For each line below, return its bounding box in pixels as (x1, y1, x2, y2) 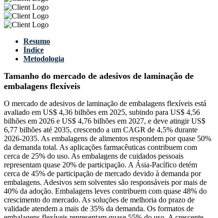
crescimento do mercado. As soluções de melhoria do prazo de (4, 196, 195, 204)
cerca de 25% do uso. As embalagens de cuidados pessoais (4, 152, 183, 161)
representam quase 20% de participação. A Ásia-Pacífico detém (4, 161, 197, 169)
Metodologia (23, 54, 64, 63)
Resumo (23, 37, 50, 46)
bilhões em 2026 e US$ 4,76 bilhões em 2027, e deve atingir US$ (4, 117, 205, 126)
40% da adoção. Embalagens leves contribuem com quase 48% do (4, 187, 207, 196)
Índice (23, 46, 44, 54)
